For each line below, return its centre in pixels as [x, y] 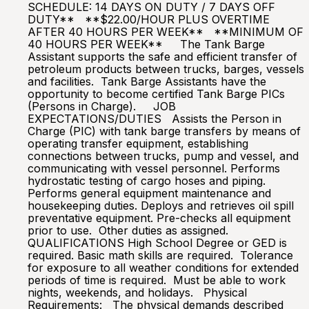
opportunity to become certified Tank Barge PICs [156, 94]
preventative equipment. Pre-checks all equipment [159, 218]
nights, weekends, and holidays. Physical [137, 292]
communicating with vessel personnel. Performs [154, 168]
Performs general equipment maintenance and [149, 193]
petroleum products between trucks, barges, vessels [166, 69]
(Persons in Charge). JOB [102, 106]
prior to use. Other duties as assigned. [128, 230]
